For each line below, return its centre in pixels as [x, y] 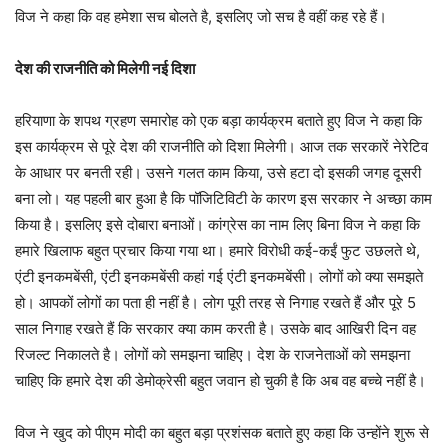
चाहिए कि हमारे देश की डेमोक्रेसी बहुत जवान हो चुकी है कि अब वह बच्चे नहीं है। [220, 380]
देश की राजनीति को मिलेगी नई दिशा [105, 68]
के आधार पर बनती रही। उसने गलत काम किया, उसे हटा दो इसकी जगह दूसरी [218, 172]
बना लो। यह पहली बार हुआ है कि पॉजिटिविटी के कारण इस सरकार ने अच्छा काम [223, 198]
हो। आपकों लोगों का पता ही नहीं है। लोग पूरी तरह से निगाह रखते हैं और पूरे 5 [215, 302]
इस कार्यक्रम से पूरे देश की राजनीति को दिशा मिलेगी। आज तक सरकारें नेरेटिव [221, 146]
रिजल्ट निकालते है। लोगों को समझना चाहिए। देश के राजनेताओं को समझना [212, 354]
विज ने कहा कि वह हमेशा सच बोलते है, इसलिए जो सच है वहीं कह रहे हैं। [201, 16]
